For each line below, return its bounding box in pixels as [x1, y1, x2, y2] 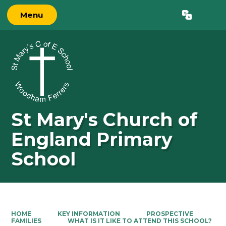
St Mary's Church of [11, 108, 198, 131]
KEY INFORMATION [58, 209, 120, 217]
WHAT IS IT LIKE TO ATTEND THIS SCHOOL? [68, 216, 212, 224]
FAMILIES [11, 216, 42, 224]
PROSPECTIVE [146, 209, 193, 217]
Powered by [109, 13, 155, 22]
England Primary [11, 128, 173, 151]
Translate [174, 13, 208, 22]
